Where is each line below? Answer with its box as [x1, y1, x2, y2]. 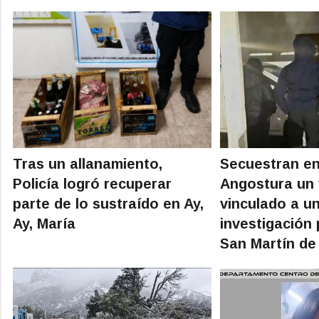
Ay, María [13, 215, 75, 231]
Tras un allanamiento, [13, 155, 162, 172]
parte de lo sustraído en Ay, [13, 195, 204, 211]
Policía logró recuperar [13, 175, 172, 192]
